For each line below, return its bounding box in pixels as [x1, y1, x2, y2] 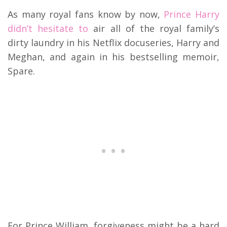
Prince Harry [164, 8, 219, 20]
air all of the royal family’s [88, 22, 219, 34]
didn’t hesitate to [8, 22, 89, 34]
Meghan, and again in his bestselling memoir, [8, 50, 219, 63]
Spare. [8, 64, 35, 77]
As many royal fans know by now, [8, 8, 164, 20]
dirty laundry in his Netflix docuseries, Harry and [8, 36, 219, 49]
